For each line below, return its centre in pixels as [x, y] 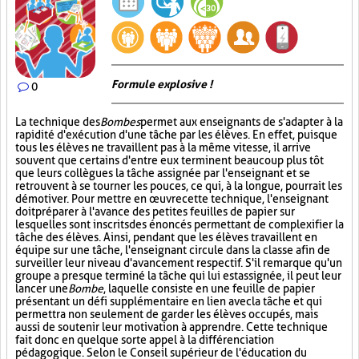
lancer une [42, 288]
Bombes [120, 122]
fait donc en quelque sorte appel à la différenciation [145, 340]
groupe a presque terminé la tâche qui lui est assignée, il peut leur [178, 276]
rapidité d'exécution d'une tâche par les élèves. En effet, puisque [176, 135]
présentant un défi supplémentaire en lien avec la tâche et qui [169, 301]
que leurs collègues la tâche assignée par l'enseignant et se [163, 173]
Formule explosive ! [162, 84]
